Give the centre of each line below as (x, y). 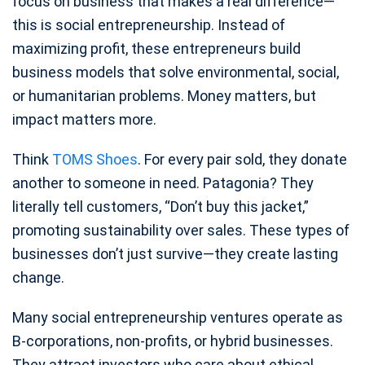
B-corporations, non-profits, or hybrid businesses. (173, 341)
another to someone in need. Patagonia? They (163, 183)
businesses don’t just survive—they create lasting (175, 254)
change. (38, 278)
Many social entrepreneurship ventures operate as (178, 318)
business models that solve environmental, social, (176, 73)
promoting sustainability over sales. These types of (181, 231)
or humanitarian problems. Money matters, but (164, 96)
